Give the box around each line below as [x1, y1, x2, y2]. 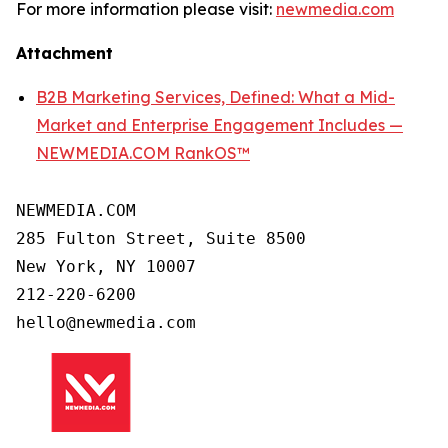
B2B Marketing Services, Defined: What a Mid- [36, 86, 395, 107]
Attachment [16, 42, 113, 63]
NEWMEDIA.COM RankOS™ [36, 142, 250, 163]
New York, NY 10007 [16, 256, 196, 276]
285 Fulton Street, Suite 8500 [16, 228, 306, 248]
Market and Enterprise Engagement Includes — [36, 114, 403, 135]
